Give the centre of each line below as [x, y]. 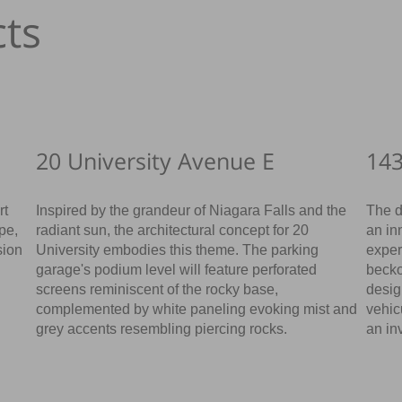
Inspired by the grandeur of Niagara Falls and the [192, 210]
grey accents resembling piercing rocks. [162, 328]
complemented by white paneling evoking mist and [197, 309]
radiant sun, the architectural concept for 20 [173, 230]
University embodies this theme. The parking [178, 249]
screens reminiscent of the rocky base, [157, 289]
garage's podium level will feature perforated [177, 269]
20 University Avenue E [156, 160]
